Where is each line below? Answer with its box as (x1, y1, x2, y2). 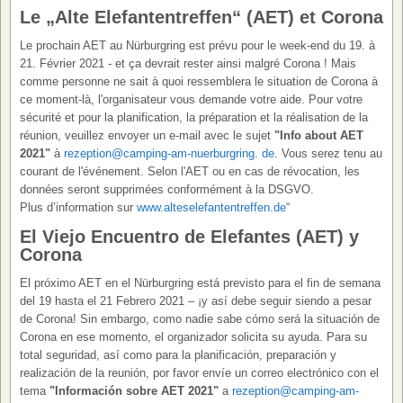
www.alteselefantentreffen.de (137, 200, 286, 214)
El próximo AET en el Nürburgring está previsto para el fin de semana (20, 275, 381, 290)
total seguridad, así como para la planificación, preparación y (20, 347, 336, 362)
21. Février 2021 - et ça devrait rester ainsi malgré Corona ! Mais (20, 56, 356, 70)
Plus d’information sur (20, 200, 137, 214)
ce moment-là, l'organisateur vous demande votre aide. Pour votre (20, 92, 363, 106)
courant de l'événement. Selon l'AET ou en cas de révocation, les (20, 164, 360, 178)
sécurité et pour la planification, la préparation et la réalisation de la (20, 110, 368, 124)
